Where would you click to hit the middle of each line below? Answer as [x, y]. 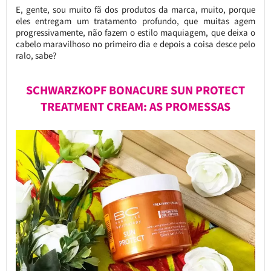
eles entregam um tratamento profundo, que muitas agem [135, 21]
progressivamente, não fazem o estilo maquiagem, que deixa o [135, 33]
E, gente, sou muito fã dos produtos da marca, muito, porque [135, 10]
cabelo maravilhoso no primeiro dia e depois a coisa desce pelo [135, 44]
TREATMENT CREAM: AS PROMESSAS [135, 107]
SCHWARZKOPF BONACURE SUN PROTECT [135, 90]
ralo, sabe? [36, 56]
